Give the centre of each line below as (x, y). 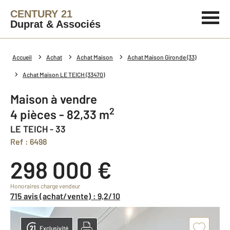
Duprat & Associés (55, 24)
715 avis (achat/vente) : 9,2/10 (67, 196)
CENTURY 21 (41, 14)
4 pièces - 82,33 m (63, 114)
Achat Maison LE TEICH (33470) (64, 74)
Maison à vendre (58, 99)
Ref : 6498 (32, 141)
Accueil (22, 57)
